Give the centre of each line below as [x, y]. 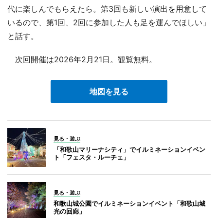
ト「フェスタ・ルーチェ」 [91, 157]
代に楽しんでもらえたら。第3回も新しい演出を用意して [107, 9]
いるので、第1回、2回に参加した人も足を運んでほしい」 [109, 22]
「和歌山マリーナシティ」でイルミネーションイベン [129, 149]
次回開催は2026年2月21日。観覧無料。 [82, 59]
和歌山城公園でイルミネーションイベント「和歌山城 [129, 203]
